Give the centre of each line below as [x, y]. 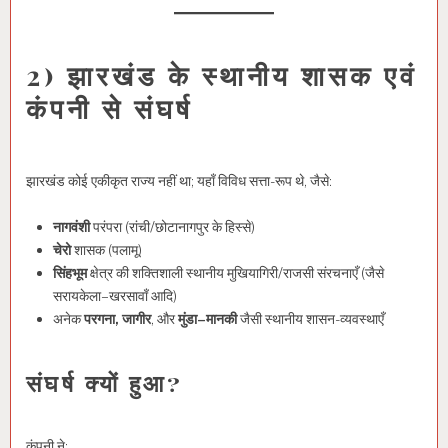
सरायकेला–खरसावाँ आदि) [115, 296]
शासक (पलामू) [106, 250]
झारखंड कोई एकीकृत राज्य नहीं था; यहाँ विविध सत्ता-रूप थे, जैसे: [179, 180]
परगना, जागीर [117, 319]
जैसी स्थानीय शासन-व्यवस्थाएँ [310, 319]
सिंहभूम [70, 273]
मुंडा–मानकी [207, 319]
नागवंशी [71, 227]
